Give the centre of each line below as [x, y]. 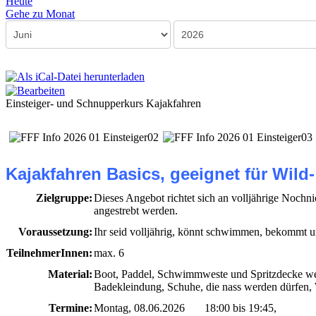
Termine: [71, 308]
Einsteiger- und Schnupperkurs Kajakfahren [103, 103]
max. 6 [109, 253]
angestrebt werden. [136, 210]
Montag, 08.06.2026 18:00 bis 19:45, [185, 308]
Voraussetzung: [55, 231]
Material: [70, 274]
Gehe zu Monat [40, 14]
